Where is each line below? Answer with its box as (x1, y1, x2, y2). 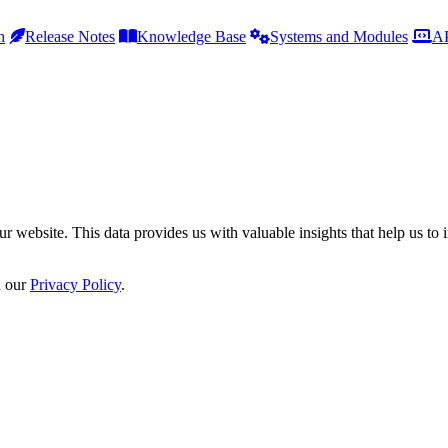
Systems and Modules (270, 28, 408, 45)
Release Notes (25, 28, 115, 45)
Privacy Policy (30, 276, 121, 293)
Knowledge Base (137, 28, 246, 45)
